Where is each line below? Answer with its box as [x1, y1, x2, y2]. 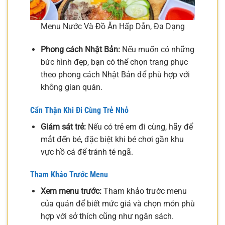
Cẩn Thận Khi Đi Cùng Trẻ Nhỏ [30, 105, 129, 115]
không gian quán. [40, 82, 102, 92]
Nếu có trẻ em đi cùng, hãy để [85, 122, 193, 132]
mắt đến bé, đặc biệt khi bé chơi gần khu [40, 134, 184, 144]
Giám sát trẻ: [40, 122, 86, 132]
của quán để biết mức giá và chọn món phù [40, 199, 195, 209]
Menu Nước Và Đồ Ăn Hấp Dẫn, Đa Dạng [40, 22, 185, 32]
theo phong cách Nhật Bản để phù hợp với [40, 69, 190, 79]
